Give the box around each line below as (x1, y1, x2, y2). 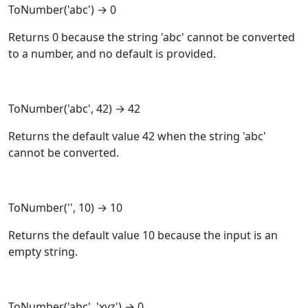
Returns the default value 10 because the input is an (8, 227, 278, 243)
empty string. (8, 243, 78, 259)
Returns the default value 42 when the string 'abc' (8, 128, 266, 144)
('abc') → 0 (64, 1, 116, 17)
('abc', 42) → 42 (64, 100, 140, 116)
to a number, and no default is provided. (8, 45, 216, 61)
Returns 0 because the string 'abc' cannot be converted (8, 29, 295, 45)
